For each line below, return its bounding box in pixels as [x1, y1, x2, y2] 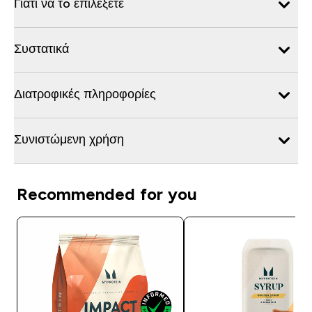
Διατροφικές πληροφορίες [14, 86, 156, 101]
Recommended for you [17, 184, 197, 203]
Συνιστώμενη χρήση [14, 132, 124, 146]
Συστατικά [14, 41, 69, 56]
